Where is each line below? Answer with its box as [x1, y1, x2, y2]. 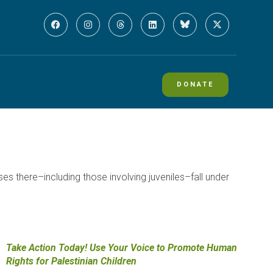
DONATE [176, 80, 214, 89]
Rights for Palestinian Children [6, 255, 136, 268]
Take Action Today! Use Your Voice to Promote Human [6, 242, 237, 254]
